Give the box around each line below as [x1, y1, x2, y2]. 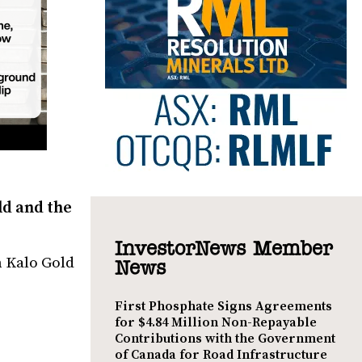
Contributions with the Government [115, 330, 335, 347]
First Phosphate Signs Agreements [115, 297, 332, 314]
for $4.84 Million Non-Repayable [115, 314, 317, 330]
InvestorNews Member [115, 239, 332, 259]
